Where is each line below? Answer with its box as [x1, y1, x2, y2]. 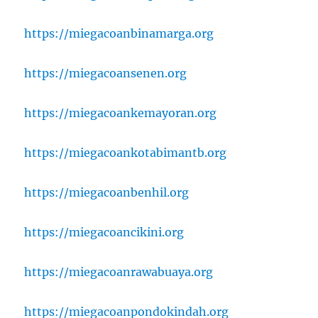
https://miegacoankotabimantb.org [24, 145, 227, 160]
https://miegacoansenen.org [24, 65, 187, 80]
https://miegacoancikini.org [24, 224, 185, 239]
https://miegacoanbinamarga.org [24, 26, 214, 40]
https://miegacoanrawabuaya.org [24, 264, 214, 279]
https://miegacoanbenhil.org [24, 185, 190, 199]
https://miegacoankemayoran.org [24, 105, 217, 120]
